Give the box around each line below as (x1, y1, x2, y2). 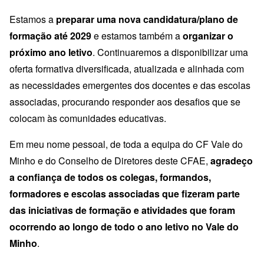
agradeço (210, 154, 253, 168)
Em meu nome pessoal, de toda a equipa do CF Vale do (9, 137, 243, 151)
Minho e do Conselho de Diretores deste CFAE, (9, 154, 210, 168)
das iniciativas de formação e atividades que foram (9, 203, 235, 217)
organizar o (183, 29, 233, 43)
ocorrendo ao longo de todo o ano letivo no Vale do (9, 220, 239, 234)
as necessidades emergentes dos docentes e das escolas (9, 78, 250, 93)
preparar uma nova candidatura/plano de (56, 12, 238, 27)
